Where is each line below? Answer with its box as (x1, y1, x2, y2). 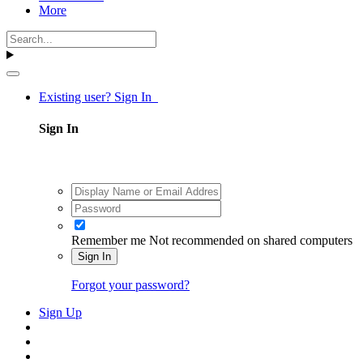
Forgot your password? (71, 277, 190, 292)
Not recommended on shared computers (149, 233, 352, 247)
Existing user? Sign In (39, 90, 158, 104)
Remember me (71, 233, 146, 247)
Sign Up (39, 305, 82, 319)
